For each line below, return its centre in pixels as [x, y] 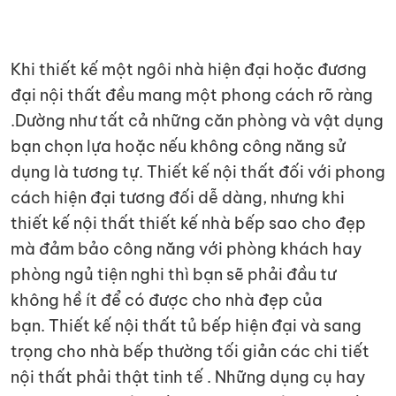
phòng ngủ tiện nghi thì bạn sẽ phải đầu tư [173, 274]
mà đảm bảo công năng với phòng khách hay [187, 248]
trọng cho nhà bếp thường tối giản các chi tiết [190, 351]
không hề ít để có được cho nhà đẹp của [167, 300]
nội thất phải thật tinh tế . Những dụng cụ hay [188, 377]
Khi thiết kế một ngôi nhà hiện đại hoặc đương [189, 69]
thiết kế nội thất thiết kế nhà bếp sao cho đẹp [188, 223]
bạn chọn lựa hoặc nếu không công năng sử [178, 146]
